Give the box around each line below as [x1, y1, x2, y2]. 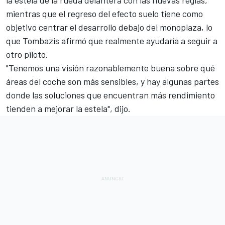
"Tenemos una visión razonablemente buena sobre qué [6, 62, 215, 73]
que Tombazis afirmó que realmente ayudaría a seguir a [6, 35, 217, 46]
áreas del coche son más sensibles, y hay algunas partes [6, 75, 219, 87]
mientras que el [6, 8, 67, 19]
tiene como [159, 8, 203, 19]
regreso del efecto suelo [67, 8, 159, 19]
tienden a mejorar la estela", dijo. [6, 102, 131, 114]
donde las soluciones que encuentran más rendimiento [6, 89, 215, 100]
